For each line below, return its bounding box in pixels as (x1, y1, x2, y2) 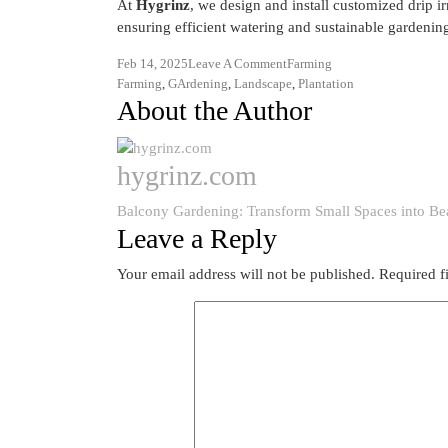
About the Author (117, 95, 312, 126)
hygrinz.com (117, 159, 257, 191)
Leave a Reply (117, 222, 277, 254)
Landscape (234, 76, 292, 91)
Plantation (298, 76, 354, 91)
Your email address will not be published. (117, 265, 375, 282)
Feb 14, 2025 (117, 56, 188, 71)
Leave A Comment (188, 56, 287, 71)
